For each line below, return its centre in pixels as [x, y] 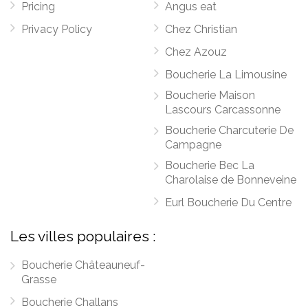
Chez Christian [201, 29]
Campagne [193, 145]
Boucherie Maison [210, 95]
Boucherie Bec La [210, 165]
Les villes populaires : [83, 236]
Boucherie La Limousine [226, 75]
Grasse [39, 279]
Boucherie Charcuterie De [229, 130]
